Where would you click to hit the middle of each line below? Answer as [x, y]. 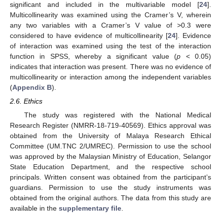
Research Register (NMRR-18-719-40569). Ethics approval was [110, 125]
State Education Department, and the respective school [110, 166]
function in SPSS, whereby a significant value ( [93, 56]
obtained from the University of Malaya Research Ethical [110, 135]
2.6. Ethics [26, 101]
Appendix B [32, 88]
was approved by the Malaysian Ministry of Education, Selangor [110, 156]
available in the [34, 208]
